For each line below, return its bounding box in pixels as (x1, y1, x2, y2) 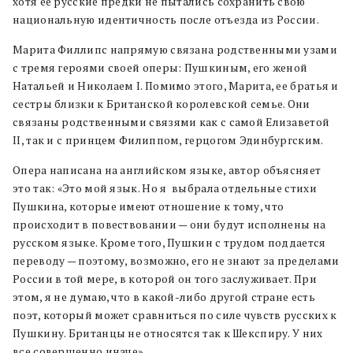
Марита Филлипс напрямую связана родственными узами (13, 42, 337, 57)
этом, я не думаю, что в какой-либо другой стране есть (13, 289, 315, 304)
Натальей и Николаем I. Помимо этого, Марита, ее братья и (13, 78, 339, 93)
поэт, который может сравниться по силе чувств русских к (13, 307, 337, 322)
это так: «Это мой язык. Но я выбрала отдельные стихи (13, 180, 317, 195)
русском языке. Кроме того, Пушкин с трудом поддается (13, 235, 326, 250)
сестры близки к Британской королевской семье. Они (13, 96, 310, 111)
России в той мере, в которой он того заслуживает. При (13, 271, 317, 286)
